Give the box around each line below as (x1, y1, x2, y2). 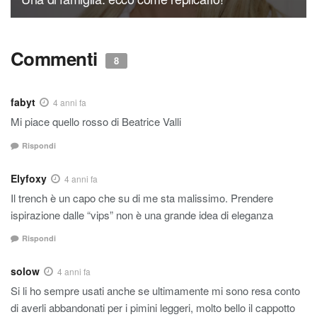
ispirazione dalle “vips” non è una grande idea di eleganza (11, 207, 273, 222)
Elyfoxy (11, 171, 47, 185)
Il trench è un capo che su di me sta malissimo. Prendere (11, 190, 273, 205)
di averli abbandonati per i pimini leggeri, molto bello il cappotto (11, 300, 295, 316)
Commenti (11, 45, 103, 72)
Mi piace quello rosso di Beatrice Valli (11, 114, 181, 129)
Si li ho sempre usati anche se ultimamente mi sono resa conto (11, 283, 300, 299)
